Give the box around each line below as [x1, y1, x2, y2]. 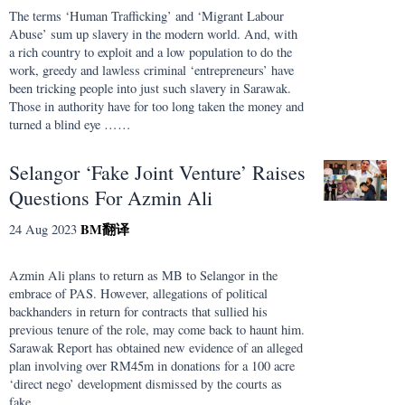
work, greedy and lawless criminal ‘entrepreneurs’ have [9, 61, 294, 80]
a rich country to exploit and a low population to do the [9, 43, 292, 61]
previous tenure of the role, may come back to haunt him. [9, 320, 305, 338]
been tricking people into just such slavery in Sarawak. [9, 80, 291, 98]
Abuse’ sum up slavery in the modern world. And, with [9, 25, 297, 43]
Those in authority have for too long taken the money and [9, 98, 304, 116]
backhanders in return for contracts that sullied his [9, 302, 268, 320]
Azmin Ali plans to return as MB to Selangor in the [9, 266, 278, 284]
